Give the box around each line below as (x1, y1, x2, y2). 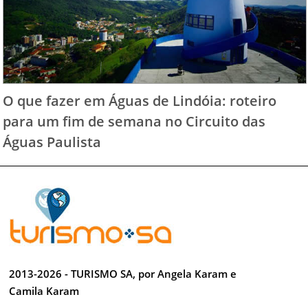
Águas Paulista (3, 132, 102, 152)
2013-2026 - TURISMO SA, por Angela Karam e (9, 266, 237, 280)
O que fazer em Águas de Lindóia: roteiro (3, 91, 277, 111)
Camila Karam (9, 283, 80, 298)
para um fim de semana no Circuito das (3, 111, 266, 131)
